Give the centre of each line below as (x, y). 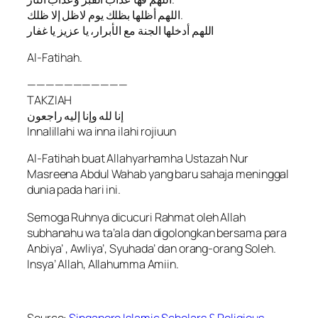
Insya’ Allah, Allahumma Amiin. (103, 264)
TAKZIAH (50, 100)
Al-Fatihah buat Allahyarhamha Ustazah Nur (138, 159)
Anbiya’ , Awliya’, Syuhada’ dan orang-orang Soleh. (152, 248)
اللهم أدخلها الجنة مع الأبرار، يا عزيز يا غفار (121, 30)
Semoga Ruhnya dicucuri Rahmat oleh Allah (136, 217)
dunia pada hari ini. (74, 190)
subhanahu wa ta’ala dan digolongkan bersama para (157, 232)
